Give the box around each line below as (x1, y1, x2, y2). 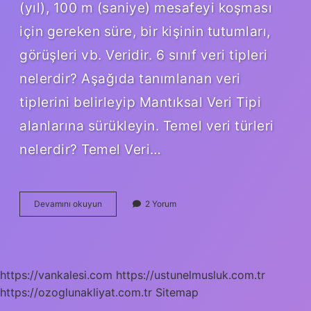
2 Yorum (145, 198, 176, 209)
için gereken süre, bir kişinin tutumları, (19, 22, 271, 40)
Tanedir (101, 235, 131, 246)
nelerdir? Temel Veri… (19, 140, 162, 158)
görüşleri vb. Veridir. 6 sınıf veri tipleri (19, 46, 268, 63)
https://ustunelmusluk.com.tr (116, 267, 265, 282)
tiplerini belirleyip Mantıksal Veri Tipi (19, 93, 261, 110)
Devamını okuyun (34, 198, 102, 209)
